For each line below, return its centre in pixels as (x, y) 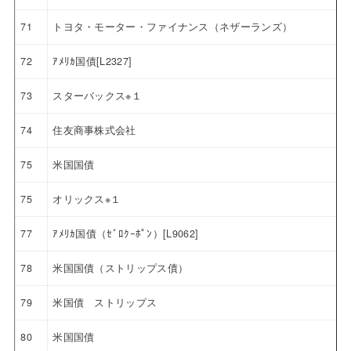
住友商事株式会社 (94, 130)
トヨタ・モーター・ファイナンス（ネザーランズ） (173, 26)
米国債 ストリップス (105, 302)
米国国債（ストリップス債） (121, 268)
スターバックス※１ (97, 95)
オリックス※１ (87, 199)
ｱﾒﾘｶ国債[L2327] (92, 61)
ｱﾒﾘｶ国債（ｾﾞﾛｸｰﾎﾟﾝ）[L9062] (126, 233)
